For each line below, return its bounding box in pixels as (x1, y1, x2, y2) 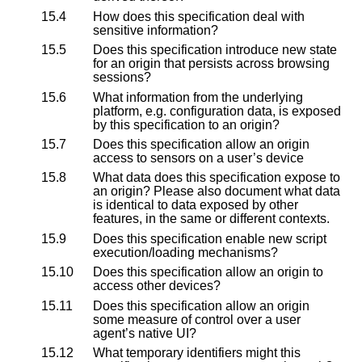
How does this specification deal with (93, 9, 305, 23)
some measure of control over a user (93, 312, 301, 326)
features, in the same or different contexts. (93, 212, 330, 226)
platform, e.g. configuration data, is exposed (93, 103, 341, 118)
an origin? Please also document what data (93, 184, 340, 199)
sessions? (93, 70, 151, 85)
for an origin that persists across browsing (93, 57, 330, 71)
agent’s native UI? (93, 326, 196, 340)
